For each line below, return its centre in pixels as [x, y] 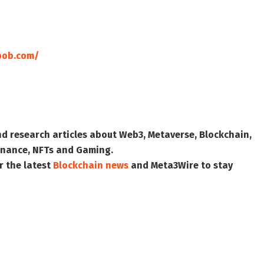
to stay [216, 166]
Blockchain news [91, 166]
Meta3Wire [175, 166]
